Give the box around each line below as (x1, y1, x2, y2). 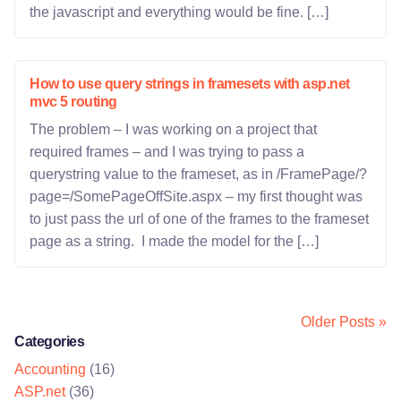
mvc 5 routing (30, 94, 117, 109)
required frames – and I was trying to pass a (30, 144, 304, 159)
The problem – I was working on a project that (30, 122, 317, 137)
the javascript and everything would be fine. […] (30, 4, 328, 20)
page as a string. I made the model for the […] (30, 234, 319, 249)
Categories (14, 334, 85, 349)
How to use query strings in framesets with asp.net (30, 76, 350, 91)
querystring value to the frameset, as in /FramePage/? (30, 166, 367, 182)
